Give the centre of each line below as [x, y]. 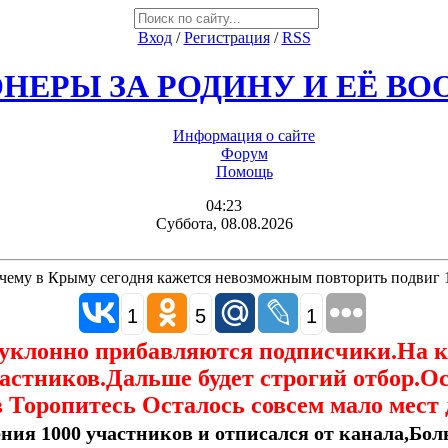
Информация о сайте [244, 135]
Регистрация [226, 37]
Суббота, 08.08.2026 [224, 223]
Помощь [244, 171]
